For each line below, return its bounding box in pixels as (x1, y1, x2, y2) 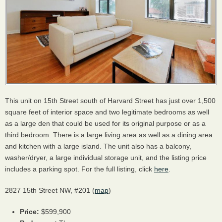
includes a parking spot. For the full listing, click (5, 165, 154, 173)
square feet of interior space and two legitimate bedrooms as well (5, 108, 209, 116)
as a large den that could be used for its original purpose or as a (5, 119, 206, 127)
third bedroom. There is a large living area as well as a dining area (5, 131, 213, 139)
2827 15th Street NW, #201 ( (5, 186, 95, 194)
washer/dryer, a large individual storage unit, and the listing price (5, 154, 207, 162)
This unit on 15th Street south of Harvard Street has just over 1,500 (5, 97, 216, 105)
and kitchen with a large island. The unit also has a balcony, (5, 142, 191, 150)
